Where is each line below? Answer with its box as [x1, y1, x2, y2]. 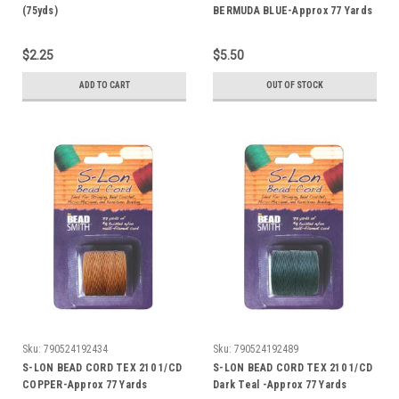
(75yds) [22, 4, 58, 17]
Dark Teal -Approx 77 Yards [213, 378, 347, 391]
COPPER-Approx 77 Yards [22, 378, 148, 391]
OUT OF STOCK [266, 79, 323, 90]
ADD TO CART [78, 79, 130, 90]
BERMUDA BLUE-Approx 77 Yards [213, 4, 372, 17]
